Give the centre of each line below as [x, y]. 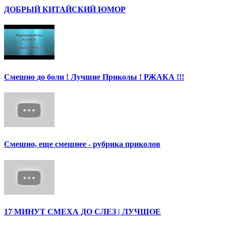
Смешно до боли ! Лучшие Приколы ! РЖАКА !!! [94, 77]
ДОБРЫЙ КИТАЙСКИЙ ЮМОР [65, 10]
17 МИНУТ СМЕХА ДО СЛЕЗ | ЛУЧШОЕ [82, 211]
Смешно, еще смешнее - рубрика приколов [82, 144]
